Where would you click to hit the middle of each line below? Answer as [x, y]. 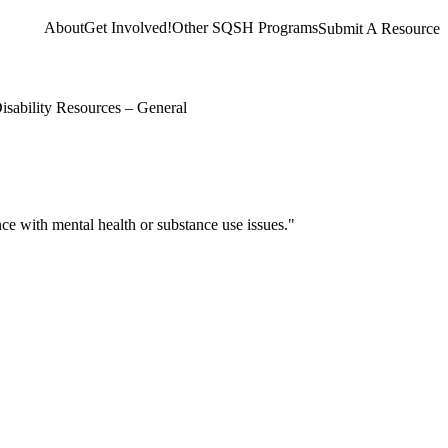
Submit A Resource [379, 28]
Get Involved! [128, 28]
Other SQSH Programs [245, 28]
